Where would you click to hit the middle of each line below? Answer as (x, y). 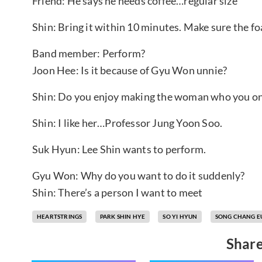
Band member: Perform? (89, 53)
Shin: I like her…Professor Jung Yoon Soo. (128, 123)
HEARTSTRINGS (60, 216)
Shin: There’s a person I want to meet (118, 192)
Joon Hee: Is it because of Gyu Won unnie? (130, 70)
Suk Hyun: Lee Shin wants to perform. (119, 149)
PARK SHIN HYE (123, 216)
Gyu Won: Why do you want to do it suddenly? (139, 175)
